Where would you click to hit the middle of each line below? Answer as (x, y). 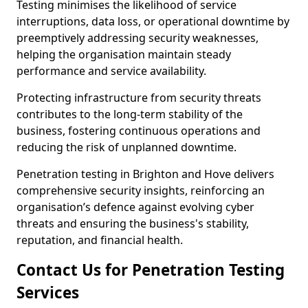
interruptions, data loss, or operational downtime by (153, 21)
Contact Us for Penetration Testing (151, 270)
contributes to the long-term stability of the (130, 114)
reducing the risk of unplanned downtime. (126, 147)
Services (48, 293)
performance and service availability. (113, 71)
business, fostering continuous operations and (139, 131)
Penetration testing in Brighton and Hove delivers (145, 174)
